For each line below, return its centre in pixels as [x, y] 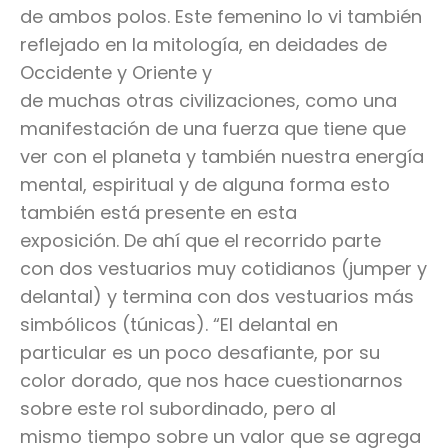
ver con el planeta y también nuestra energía [222, 157]
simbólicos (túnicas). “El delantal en [179, 325]
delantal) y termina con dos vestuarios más [217, 297]
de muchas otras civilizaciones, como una [208, 101]
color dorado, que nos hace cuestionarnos [211, 381]
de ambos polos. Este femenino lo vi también [221, 17]
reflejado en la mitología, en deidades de [203, 45]
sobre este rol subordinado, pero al [178, 409]
